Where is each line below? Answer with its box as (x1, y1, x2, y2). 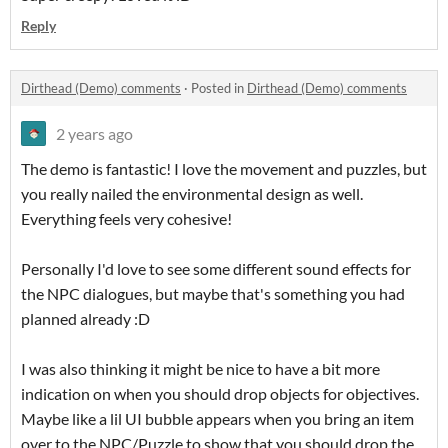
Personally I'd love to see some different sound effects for (21, 259, 411, 279)
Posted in (191, 80, 247, 97)
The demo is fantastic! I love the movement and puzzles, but (21, 159, 427, 179)
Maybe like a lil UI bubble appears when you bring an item (21, 409, 414, 429)
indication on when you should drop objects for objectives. (21, 384, 419, 404)
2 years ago (56, 124, 133, 144)
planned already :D (21, 309, 150, 329)
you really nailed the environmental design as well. (21, 184, 363, 204)
